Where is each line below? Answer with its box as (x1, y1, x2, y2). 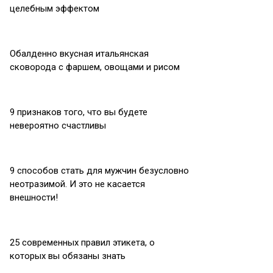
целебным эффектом (10, 3, 99, 14)
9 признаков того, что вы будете (10, 107, 147, 118)
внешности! (10, 192, 58, 203)
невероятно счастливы (10, 120, 106, 131)
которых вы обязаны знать (10, 250, 126, 261)
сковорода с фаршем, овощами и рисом (10, 62, 180, 73)
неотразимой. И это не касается (10, 179, 145, 190)
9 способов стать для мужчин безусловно (10, 165, 189, 176)
